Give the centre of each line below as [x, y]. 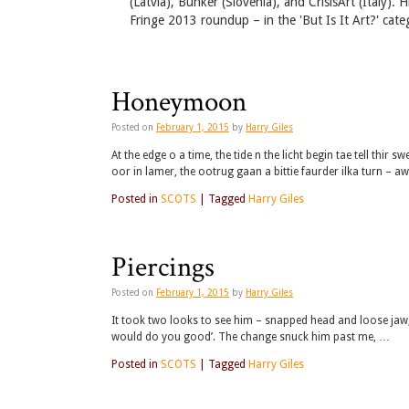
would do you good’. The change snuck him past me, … [251, 337]
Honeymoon [179, 103]
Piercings [163, 268]
